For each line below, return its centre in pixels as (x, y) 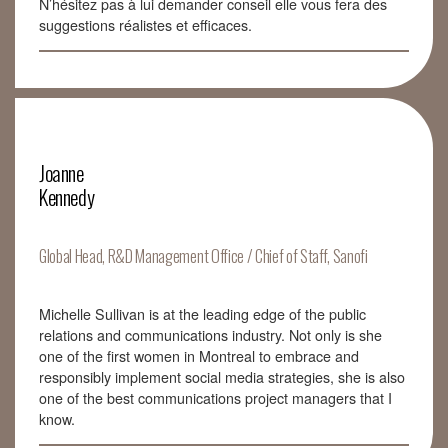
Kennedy (67, 196)
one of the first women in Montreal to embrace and (199, 356)
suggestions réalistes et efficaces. (145, 24)
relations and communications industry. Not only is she (210, 335)
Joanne (61, 172)
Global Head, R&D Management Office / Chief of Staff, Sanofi (203, 256)
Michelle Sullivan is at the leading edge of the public (202, 314)
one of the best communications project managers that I (215, 398)
